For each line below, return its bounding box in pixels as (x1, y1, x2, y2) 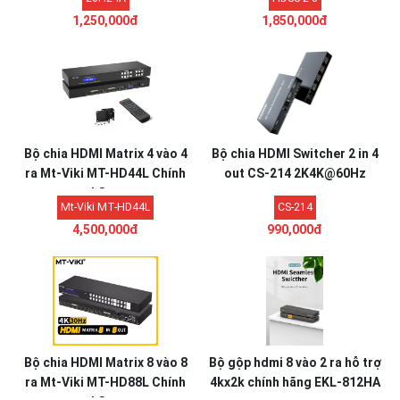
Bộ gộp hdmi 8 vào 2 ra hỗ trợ (208, 355, 381, 370)
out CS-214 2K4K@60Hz (223, 166, 366, 180)
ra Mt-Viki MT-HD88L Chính (25, 375, 186, 389)
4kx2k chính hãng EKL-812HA (209, 375, 380, 389)
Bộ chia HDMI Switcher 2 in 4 (211, 146, 379, 161)
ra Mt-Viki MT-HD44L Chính (25, 166, 186, 180)
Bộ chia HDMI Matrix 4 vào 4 (23, 146, 187, 161)
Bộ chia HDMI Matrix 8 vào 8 (23, 355, 187, 370)
